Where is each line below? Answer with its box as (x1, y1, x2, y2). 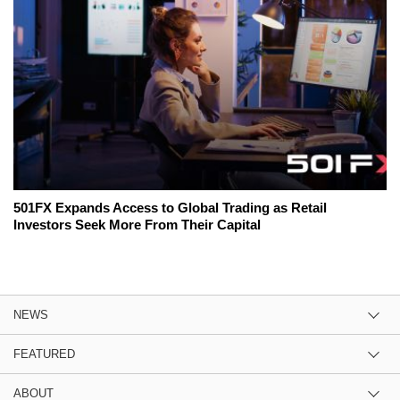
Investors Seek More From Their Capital (13, 217, 261, 233)
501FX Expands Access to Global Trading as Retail (13, 200, 327, 216)
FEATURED (13, 347, 75, 362)
